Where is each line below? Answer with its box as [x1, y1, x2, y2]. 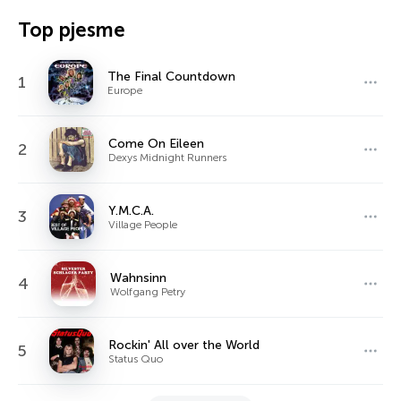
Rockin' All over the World [108, 337, 260, 353]
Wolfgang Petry [110, 285, 185, 298]
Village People [108, 218, 177, 231]
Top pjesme [18, 18, 125, 42]
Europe [107, 83, 142, 97]
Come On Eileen [108, 135, 204, 151]
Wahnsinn [110, 269, 166, 286]
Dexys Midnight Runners [108, 150, 226, 164]
